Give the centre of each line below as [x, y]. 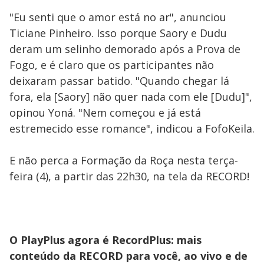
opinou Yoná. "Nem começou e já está [105, 113]
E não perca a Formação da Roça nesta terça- [124, 160]
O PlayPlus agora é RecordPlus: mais [105, 240]
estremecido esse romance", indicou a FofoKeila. [132, 128]
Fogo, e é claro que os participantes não [112, 65]
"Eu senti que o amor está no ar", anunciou [118, 17]
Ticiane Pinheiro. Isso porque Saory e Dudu [118, 33]
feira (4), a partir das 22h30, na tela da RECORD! [129, 176]
